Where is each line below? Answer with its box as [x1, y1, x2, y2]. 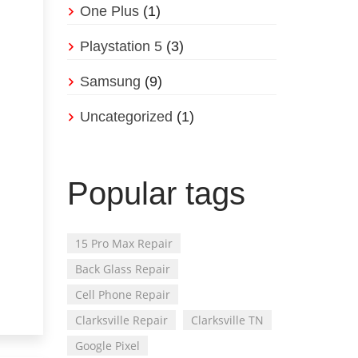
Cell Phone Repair [74, 287, 170, 303]
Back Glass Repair [74, 261, 170, 277]
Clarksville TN [190, 312, 264, 328]
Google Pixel [74, 338, 140, 354]
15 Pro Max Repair [74, 236, 173, 252]
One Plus [79, 3, 139, 20]
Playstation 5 [79, 38, 162, 55]
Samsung [79, 74, 141, 90]
